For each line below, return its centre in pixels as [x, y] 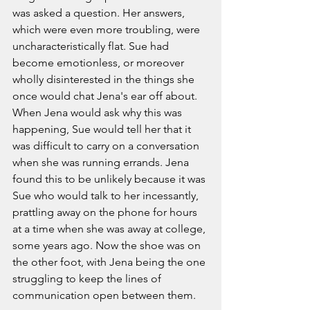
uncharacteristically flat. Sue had [92, 46]
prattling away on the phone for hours [106, 212]
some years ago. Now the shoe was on [108, 245]
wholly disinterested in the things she [105, 79]
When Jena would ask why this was [99, 112]
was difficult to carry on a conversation [107, 145]
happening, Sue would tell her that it [103, 129]
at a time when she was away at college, [110, 228]
